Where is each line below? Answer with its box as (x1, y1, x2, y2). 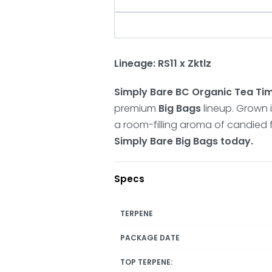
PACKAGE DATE (120, 232, 180, 243)
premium (114, 101, 159, 115)
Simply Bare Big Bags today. (114, 134, 254, 148)
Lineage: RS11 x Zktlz (114, 56, 212, 70)
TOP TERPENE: (120, 256, 173, 267)
